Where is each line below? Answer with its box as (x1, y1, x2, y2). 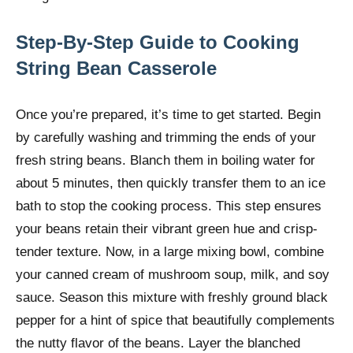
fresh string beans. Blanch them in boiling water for (16, 153, 315, 169)
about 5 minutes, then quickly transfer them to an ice (16, 176, 325, 191)
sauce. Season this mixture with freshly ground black (16, 290, 328, 306)
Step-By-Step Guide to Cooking (16, 32, 299, 54)
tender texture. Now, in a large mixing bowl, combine (16, 244, 324, 260)
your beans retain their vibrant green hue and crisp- (16, 221, 318, 237)
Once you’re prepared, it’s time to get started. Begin (16, 107, 321, 123)
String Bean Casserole (16, 58, 217, 80)
